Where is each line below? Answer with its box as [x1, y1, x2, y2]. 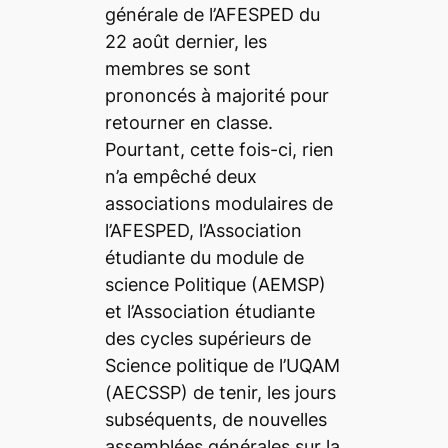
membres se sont [104, 57, 251, 79]
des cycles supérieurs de [104, 327, 311, 349]
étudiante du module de [104, 246, 304, 268]
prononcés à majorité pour [104, 84, 329, 106]
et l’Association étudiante [104, 300, 315, 322]
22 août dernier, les [104, 30, 267, 52]
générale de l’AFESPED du [104, 3, 320, 25]
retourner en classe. [104, 111, 273, 133]
